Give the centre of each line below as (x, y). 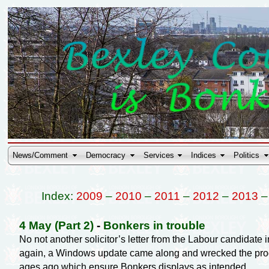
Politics (247, 156)
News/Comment (41, 156)
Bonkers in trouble (154, 225)
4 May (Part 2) (56, 225)
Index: (59, 196)
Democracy (106, 156)
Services (159, 156)
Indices (204, 156)
